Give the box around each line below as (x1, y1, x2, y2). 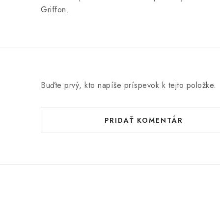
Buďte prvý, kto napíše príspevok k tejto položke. (41, 80, 217, 91)
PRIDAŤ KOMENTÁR (105, 115, 183, 125)
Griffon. (41, 4, 69, 15)
